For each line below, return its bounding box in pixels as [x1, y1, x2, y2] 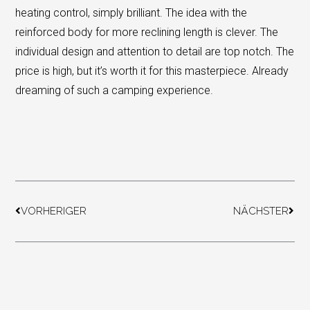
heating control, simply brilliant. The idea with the [15, 6, 248, 19]
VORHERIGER [21, 204, 87, 217]
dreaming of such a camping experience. [15, 83, 214, 97]
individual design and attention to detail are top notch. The [15, 44, 295, 58]
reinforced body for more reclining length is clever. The [15, 25, 279, 39]
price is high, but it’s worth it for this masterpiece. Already [15, 64, 289, 77]
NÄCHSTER [232, 204, 289, 217]
